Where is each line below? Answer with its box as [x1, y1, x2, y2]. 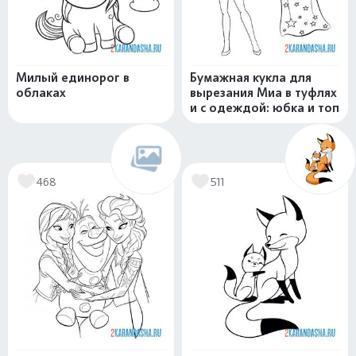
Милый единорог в [16, 70, 130, 85]
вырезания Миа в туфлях [190, 85, 337, 100]
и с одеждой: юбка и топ [190, 100, 339, 115]
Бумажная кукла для [190, 70, 311, 85]
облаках [16, 85, 66, 100]
